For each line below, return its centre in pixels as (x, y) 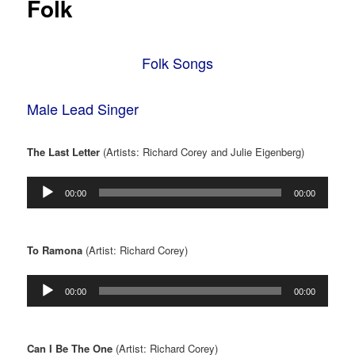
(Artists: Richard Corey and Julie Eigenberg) (202, 152)
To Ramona (55, 250)
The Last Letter (64, 152)
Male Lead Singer (83, 108)
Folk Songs (177, 62)
